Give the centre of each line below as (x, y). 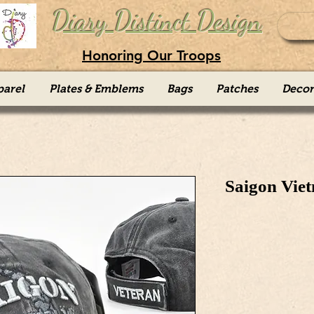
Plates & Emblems (96, 89)
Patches (237, 89)
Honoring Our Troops (151, 55)
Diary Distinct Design (157, 21)
